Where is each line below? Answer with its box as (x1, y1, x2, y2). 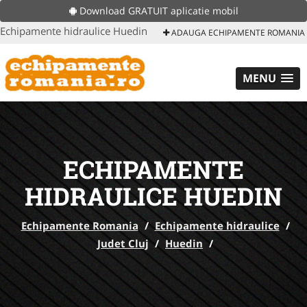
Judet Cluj (97, 236, 149, 250)
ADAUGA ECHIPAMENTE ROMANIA (169, 27, 305, 38)
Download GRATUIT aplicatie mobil (76, 4, 238, 17)
